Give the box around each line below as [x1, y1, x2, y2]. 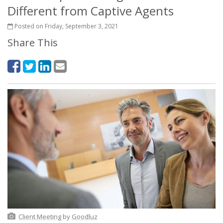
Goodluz [71, 212, 98, 222]
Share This [7, 36, 58, 49]
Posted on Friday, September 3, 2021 [13, 22, 118, 30]
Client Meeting [18, 212, 61, 222]
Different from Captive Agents [7, 2, 174, 19]
